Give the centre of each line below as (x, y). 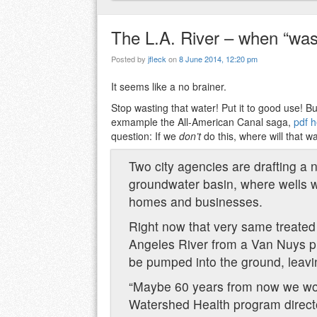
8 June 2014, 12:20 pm (218, 59)
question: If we (145, 136)
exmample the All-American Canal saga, (202, 122)
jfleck (157, 59)
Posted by (129, 59)
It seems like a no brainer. (169, 87)
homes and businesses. (196, 202)
